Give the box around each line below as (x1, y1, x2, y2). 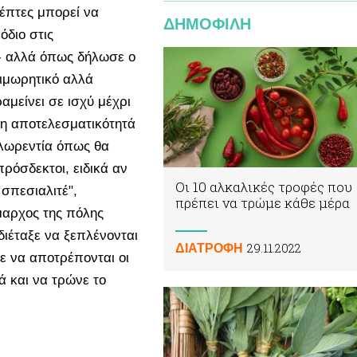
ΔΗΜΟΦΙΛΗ (163, 15, 251, 33)
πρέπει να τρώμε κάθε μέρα (175, 194, 350, 213)
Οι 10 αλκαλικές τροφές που (175, 178, 352, 197)
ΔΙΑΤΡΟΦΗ (175, 241, 243, 256)
